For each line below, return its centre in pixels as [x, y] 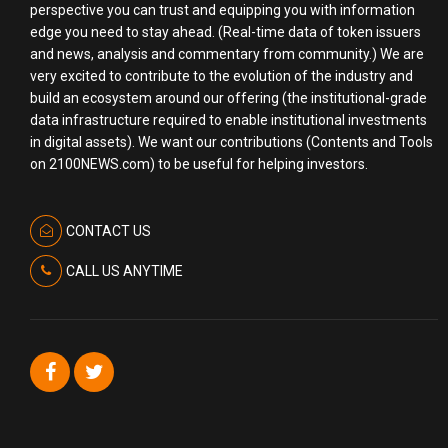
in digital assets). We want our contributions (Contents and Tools [231, 141]
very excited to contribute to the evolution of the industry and [221, 75]
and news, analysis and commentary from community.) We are [227, 53]
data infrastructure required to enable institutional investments [228, 119]
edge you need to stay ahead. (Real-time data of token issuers [225, 31]
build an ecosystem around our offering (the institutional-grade [228, 97]
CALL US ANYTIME [124, 271]
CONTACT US [108, 231]
